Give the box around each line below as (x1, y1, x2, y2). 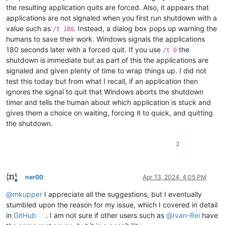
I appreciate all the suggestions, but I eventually (42, 189, 202, 198)
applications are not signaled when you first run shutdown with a (6, 13, 217, 22)
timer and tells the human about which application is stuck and (6, 97, 211, 106)
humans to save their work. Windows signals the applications (6, 34, 205, 43)
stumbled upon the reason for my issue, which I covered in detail (6, 200, 217, 209)
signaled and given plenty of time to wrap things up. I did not (6, 66, 206, 75)
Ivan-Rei (173, 210, 200, 219)
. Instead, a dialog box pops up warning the (74, 24, 217, 33)
